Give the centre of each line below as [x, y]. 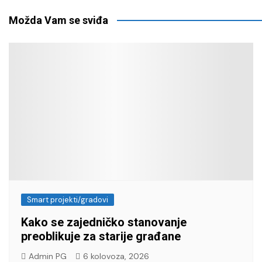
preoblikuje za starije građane [101, 237]
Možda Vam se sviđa [58, 20]
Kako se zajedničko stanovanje [104, 223]
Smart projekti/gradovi [68, 200]
